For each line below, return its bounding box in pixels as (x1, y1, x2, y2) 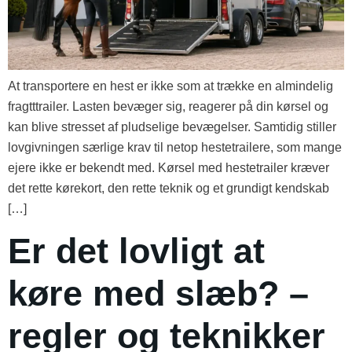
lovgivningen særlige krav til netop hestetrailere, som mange (8, 140, 342, 154)
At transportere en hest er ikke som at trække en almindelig (8, 79, 333, 93)
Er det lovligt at (8, 231, 265, 272)
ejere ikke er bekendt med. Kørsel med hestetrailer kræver (8, 160, 329, 174)
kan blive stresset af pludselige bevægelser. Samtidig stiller (8, 119, 336, 134)
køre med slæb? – (8, 273, 309, 314)
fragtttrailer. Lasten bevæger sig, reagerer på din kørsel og (8, 99, 328, 113)
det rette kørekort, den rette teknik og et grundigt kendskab (8, 181, 329, 195)
